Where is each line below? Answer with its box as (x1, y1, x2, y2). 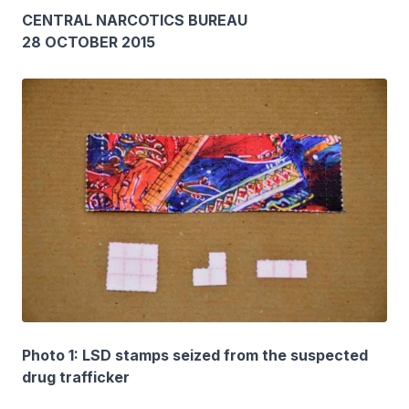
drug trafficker (22, 367, 133, 386)
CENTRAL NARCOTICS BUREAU (22, 11, 247, 29)
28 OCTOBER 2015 (22, 33, 155, 51)
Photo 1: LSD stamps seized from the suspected (22, 345, 368, 364)
